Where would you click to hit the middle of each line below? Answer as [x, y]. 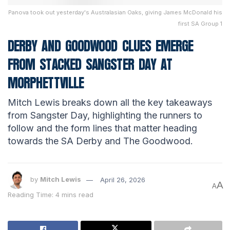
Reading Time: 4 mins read [51, 195]
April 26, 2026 [123, 179]
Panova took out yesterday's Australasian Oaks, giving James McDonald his [115, 12]
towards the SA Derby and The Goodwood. [100, 141]
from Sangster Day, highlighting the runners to [105, 116]
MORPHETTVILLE [46, 83]
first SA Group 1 [200, 23]
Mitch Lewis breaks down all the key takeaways [110, 103]
